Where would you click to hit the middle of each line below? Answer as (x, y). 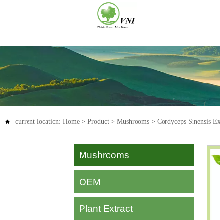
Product (98, 121)
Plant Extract (106, 209)
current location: (39, 121)
